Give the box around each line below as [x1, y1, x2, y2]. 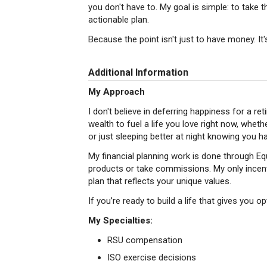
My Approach [88, 86, 145, 97]
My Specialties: [88, 215, 153, 226]
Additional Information [88, 67, 188, 78]
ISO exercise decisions [107, 252, 196, 263]
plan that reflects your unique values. [88, 176, 231, 187]
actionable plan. [88, 14, 149, 25]
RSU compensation [107, 235, 182, 246]
